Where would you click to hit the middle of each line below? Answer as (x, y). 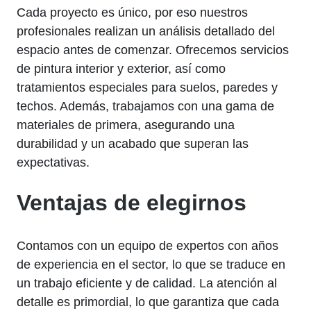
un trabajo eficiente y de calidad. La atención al (147, 283)
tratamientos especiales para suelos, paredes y (147, 87)
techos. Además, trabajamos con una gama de (145, 106)
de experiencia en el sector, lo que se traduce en (151, 264)
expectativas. (53, 162)
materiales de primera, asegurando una (126, 125)
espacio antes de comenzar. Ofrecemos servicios (153, 50)
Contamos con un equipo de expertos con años (148, 245)
